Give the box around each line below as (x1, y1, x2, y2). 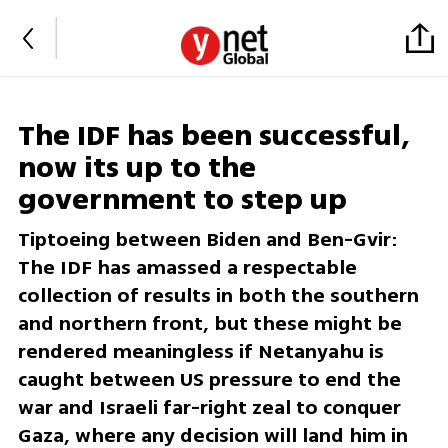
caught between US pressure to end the (17, 365, 401, 395)
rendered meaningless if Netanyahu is (17, 337, 384, 367)
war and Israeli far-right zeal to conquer (17, 393, 401, 423)
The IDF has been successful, (17, 115, 410, 158)
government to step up (17, 179, 347, 222)
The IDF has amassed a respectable (17, 253, 357, 283)
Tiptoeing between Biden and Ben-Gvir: (17, 225, 398, 255)
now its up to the (17, 147, 256, 190)
